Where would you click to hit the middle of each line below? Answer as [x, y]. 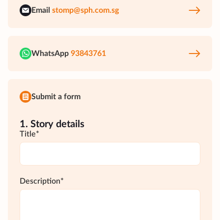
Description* [42, 181]
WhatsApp [50, 53]
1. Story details [52, 124]
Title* [29, 134]
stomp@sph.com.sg [85, 10]
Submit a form [56, 96]
